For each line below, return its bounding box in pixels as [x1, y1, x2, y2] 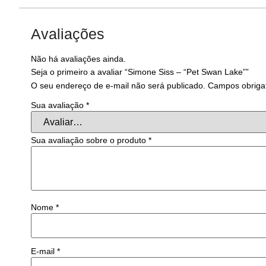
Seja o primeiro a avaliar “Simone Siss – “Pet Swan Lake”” [31, 66, 249, 77]
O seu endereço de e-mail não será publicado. [31, 80, 205, 90]
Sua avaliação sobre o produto [31, 135, 148, 145]
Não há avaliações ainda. [31, 53, 126, 64]
